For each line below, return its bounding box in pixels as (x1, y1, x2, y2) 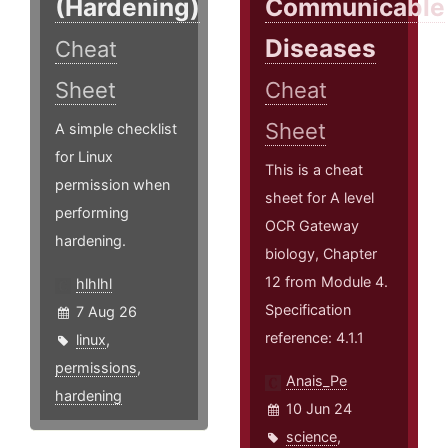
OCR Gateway (265, 217, 360, 235)
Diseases (265, 33, 377, 64)
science (286, 428, 338, 446)
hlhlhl (76, 275, 112, 293)
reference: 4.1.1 (265, 329, 365, 347)
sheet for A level (265, 189, 375, 207)
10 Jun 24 (286, 400, 353, 418)
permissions (55, 359, 137, 377)
